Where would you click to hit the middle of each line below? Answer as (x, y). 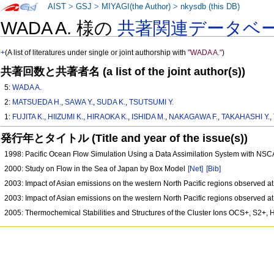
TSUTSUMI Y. (152, 102)
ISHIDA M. (149, 117)
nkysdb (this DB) (210, 7)
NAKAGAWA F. (194, 117)
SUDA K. (111, 102)
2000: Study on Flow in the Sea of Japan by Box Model (96, 169)
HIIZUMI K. (66, 117)
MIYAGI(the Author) (136, 7)
